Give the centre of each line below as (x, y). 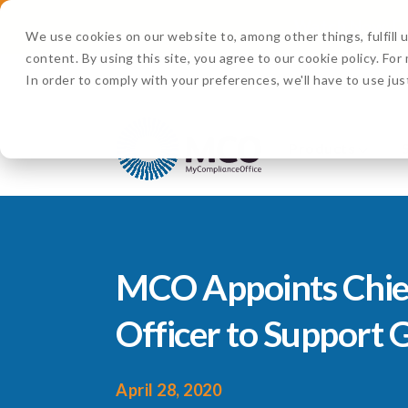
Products (322, 148)
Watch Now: (343, 26)
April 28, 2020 (168, 389)
